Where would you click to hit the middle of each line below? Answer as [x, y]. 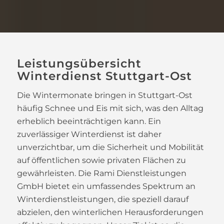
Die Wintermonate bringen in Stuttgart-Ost [104, 95]
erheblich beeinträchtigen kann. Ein [89, 121]
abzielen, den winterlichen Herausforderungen [110, 212]
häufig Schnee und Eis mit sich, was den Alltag [110, 108]
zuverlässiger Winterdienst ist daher [89, 134]
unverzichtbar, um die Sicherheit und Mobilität [110, 147]
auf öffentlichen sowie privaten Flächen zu [101, 160]
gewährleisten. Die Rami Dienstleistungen [101, 173]
